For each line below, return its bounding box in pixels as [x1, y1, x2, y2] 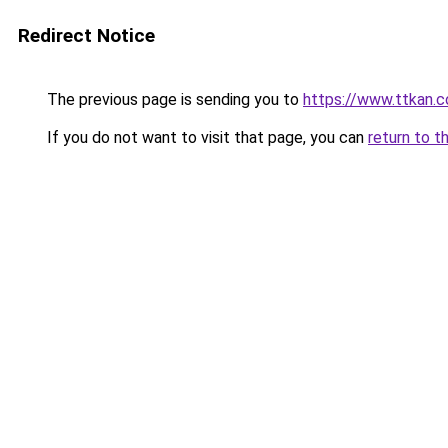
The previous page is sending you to [43, 90, 303, 109]
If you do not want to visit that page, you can [43, 128, 368, 147]
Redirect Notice [18, 24, 155, 47]
